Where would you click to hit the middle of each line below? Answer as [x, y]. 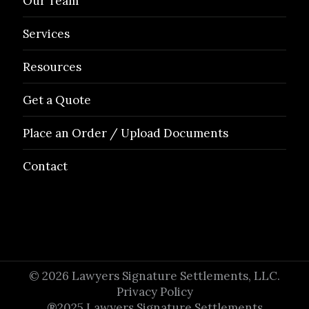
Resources [52, 67]
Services [47, 34]
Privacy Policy [154, 292]
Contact [46, 166]
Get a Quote [57, 100]
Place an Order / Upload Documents [126, 133]
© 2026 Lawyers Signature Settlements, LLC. [154, 276]
